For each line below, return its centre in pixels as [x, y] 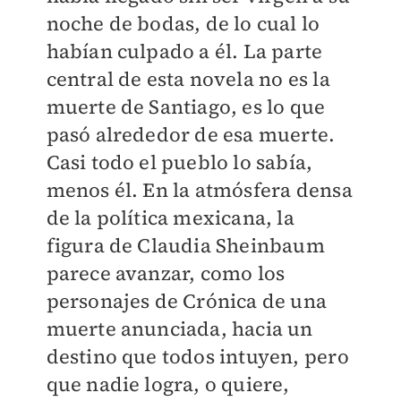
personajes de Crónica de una [187, 301]
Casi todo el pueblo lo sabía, [179, 162]
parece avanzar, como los [166, 273]
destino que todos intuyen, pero [197, 356]
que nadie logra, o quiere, [168, 384]
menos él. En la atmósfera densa [199, 190]
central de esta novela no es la [188, 79]
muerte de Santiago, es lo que [186, 107]
